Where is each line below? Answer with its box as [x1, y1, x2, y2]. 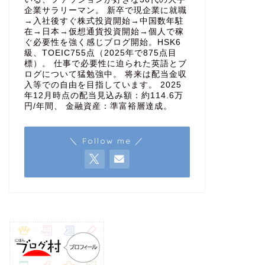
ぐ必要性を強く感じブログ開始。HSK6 [24, 37, 181, 47]
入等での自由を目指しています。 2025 [24, 80, 182, 89]
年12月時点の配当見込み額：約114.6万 [24, 91, 183, 100]
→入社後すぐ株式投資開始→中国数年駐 [24, 16, 184, 25]
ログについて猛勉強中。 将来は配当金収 [24, 69, 187, 79]
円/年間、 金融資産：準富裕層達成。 [24, 101, 172, 111]
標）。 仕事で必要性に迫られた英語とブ [24, 59, 187, 68]
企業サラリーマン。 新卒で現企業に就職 [24, 5, 187, 15]
